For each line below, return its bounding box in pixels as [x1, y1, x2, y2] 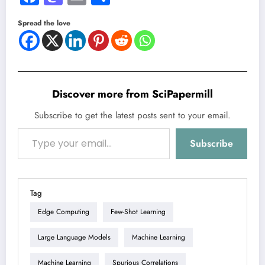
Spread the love [18, 17, 70, 28]
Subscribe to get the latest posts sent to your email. [34, 108, 231, 122]
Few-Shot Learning [111, 206, 166, 218]
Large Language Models [38, 232, 111, 243]
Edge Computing [38, 206, 89, 218]
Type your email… [17, 122, 40, 133]
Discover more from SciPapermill [52, 86, 213, 102]
